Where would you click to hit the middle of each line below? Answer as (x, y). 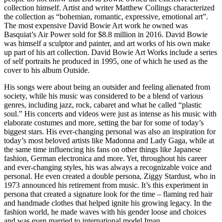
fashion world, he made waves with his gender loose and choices (105, 212)
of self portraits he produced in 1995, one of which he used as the (106, 61)
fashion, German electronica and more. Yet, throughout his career (105, 159)
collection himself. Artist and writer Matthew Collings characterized (109, 8)
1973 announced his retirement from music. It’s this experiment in (106, 185)
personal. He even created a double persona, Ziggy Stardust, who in (110, 176)
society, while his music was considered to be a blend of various (104, 96)
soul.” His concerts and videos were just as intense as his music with (110, 114)
